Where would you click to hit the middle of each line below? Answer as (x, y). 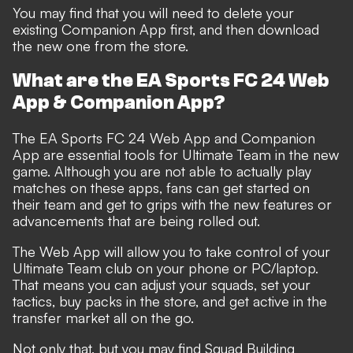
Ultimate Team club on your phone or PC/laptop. (165, 268)
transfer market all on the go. (103, 317)
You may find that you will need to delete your (153, 12)
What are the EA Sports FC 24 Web (171, 80)
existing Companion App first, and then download (166, 29)
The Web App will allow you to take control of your (171, 251)
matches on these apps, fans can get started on (161, 187)
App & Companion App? (119, 102)
